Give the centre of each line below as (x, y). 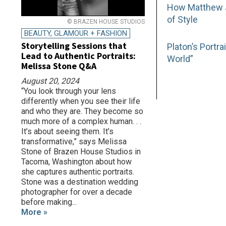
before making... (49, 202)
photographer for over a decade (77, 192)
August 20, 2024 (50, 81)
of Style (183, 19)
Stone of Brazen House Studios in (81, 152)
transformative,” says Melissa (74, 142)
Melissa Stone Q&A (59, 66)
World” (180, 59)
